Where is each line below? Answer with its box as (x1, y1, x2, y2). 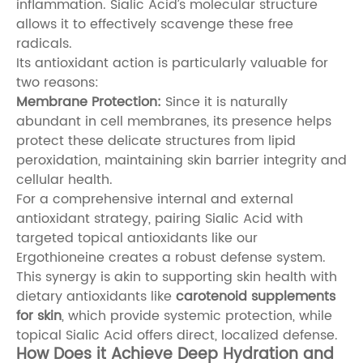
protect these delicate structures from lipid (16, 130, 296, 152)
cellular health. (16, 169, 113, 190)
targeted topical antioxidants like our (16, 227, 258, 249)
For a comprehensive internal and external (16, 188, 293, 210)
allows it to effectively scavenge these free (16, 13, 293, 35)
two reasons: (16, 71, 99, 93)
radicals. (16, 32, 72, 54)
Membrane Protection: (16, 91, 161, 113)
